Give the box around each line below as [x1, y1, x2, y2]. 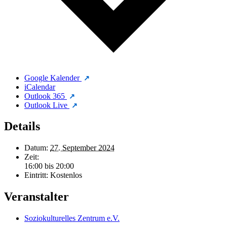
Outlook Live [24, 100, 69, 109]
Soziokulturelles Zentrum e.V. [24, 214, 120, 223]
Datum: [24, 143, 48, 153]
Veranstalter [4, 190, 69, 204]
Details [4, 120, 40, 133]
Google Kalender [24, 73, 82, 82]
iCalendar [24, 82, 55, 91]
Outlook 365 [24, 91, 67, 100]
